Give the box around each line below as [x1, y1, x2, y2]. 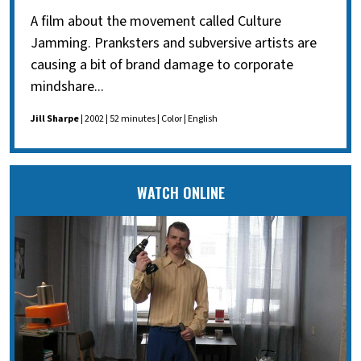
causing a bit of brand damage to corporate [31, 54, 293, 75]
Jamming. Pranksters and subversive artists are [31, 32, 317, 53]
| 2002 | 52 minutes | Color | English [79, 111, 218, 126]
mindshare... [31, 76, 104, 97]
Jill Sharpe [31, 111, 79, 126]
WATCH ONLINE [136, 181, 225, 203]
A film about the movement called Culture [31, 10, 281, 31]
